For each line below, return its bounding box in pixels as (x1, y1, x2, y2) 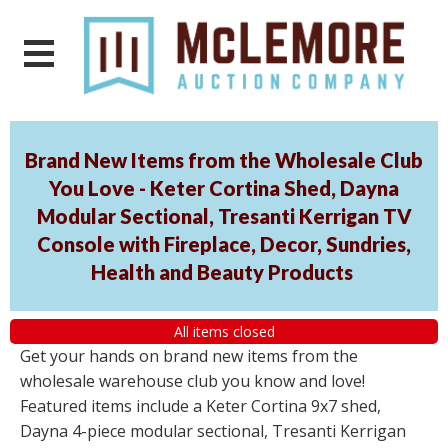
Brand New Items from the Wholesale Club (25, 148, 423, 173)
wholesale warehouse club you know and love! (20, 370, 365, 393)
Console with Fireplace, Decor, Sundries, (37, 232, 411, 257)
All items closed (173, 321, 275, 341)
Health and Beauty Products (91, 260, 353, 285)
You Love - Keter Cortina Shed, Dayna (49, 176, 399, 201)
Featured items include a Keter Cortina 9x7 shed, (20, 395, 381, 418)
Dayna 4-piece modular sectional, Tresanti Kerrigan (20, 420, 406, 443)
